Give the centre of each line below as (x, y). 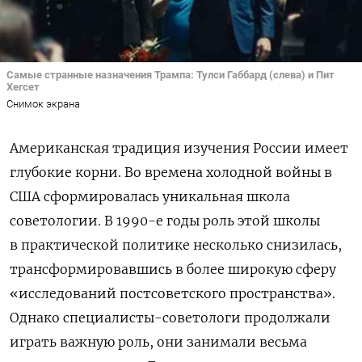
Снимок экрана (43, 103)
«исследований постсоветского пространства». (173, 293)
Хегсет (23, 87)
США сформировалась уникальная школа (150, 196)
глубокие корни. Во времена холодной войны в (171, 172)
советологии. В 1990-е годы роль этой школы (165, 220)
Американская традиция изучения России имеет (179, 147)
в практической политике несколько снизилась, (176, 244)
